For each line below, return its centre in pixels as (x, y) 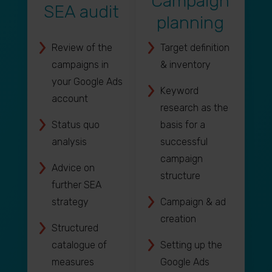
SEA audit (82, 12)
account (70, 99)
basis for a (183, 125)
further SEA (76, 185)
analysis (69, 142)
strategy (70, 202)
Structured (75, 228)
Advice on (73, 168)
